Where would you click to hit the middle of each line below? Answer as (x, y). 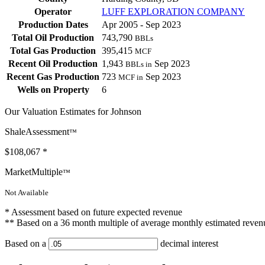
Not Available (27, 193)
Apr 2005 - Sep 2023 (141, 25)
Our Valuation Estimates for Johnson (73, 112)
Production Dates (53, 25)
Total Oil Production (53, 38)
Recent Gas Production (53, 77)
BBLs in (139, 64)
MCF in (131, 77)
